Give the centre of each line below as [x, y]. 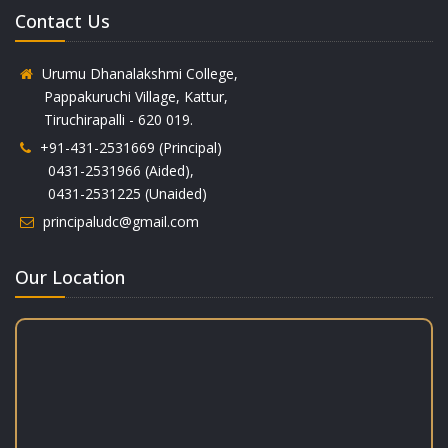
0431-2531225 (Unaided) [113, 193]
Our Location [70, 277]
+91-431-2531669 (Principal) [129, 147]
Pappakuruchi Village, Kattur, [124, 96]
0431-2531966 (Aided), [107, 170]
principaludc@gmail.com [119, 221]
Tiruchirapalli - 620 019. [106, 119]
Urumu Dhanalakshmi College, [138, 73]
